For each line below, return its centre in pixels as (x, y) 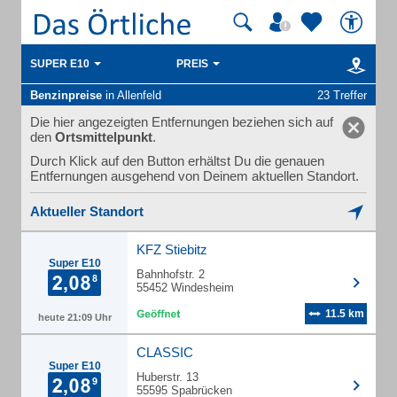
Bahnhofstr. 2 (171, 274)
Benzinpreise (66, 95)
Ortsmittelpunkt (104, 137)
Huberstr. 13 (167, 377)
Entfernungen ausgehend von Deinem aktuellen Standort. (195, 176)
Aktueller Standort (87, 211)
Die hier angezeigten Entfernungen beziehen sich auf (182, 122)
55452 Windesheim (185, 288)
